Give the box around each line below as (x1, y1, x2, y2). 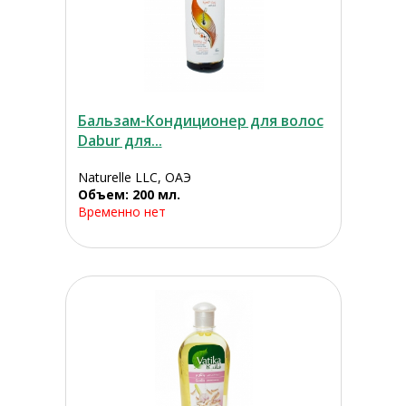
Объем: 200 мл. (77, 186, 180, 204)
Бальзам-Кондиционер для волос (77, 111, 324, 131)
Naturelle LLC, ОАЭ (77, 169, 191, 187)
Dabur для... (77, 130, 162, 151)
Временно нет (77, 203, 166, 221)
